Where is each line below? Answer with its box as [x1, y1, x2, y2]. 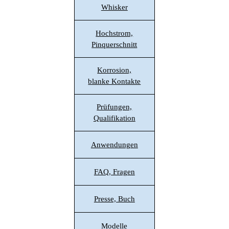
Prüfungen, [97, 102, 132, 111]
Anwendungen [90, 140, 138, 149]
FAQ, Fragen [94, 167, 135, 176]
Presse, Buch [94, 194, 135, 203]
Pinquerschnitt [91, 40, 138, 49]
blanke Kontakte [88, 77, 141, 85]
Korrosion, [97, 65, 132, 74]
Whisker [101, 3, 128, 11]
